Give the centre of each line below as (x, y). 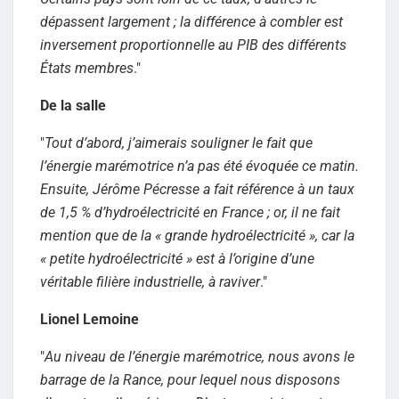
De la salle (73, 105)
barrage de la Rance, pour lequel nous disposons (190, 379)
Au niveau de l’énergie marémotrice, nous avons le (199, 356)
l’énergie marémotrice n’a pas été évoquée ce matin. (199, 166)
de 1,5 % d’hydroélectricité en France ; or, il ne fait (190, 212)
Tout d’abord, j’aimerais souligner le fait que (179, 142)
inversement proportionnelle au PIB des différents (193, 45)
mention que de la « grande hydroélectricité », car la (197, 235)
